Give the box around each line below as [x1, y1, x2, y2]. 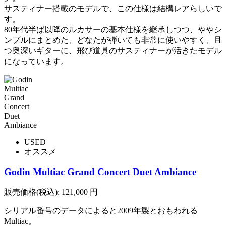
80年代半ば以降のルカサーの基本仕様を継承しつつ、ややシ [4, 25, 222, 34]
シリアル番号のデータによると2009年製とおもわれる [4, 206, 198, 215]
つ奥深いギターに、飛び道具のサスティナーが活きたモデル [4, 46, 222, 55]
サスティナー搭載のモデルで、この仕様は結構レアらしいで [4, 4, 222, 13]
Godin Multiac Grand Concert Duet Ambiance [4, 166, 196, 178]
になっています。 [4, 56, 69, 66]
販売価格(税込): [4, 188, 60, 196]
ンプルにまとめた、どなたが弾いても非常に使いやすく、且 [4, 35, 222, 44]
